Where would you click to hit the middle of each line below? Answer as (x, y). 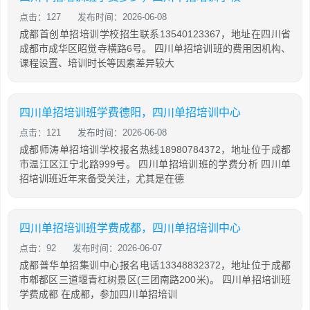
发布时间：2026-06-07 (117, 248)
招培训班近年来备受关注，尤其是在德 (102, 179)
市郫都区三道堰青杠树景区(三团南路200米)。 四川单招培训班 (155, 280)
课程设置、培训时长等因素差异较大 (97, 63)
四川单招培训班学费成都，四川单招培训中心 (130, 228)
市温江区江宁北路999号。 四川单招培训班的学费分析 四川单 (155, 164)
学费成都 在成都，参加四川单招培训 (98, 294)
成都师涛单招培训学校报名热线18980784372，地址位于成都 (155, 149)
